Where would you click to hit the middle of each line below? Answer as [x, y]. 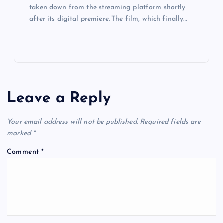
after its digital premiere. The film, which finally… [108, 19]
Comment [24, 152]
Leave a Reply [59, 98]
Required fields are [170, 122]
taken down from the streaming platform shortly [108, 8]
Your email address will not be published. [72, 122]
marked [20, 133]
